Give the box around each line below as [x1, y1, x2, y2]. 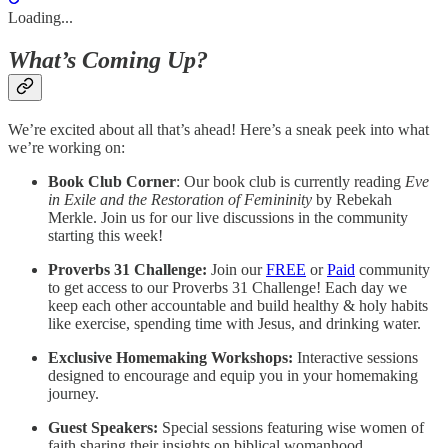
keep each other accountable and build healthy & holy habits [48, 296, 428, 314]
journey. [48, 384, 99, 402]
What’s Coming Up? [8, 46, 208, 73]
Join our [207, 260, 266, 278]
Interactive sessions [293, 348, 418, 366]
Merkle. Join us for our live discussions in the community [48, 208, 408, 226]
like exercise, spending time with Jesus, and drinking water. [48, 314, 421, 332]
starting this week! [48, 226, 163, 244]
